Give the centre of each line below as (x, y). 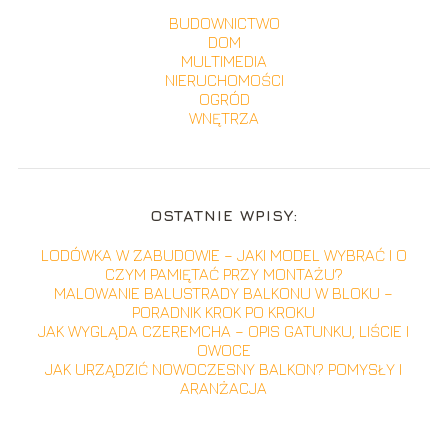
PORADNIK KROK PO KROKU (224, 312)
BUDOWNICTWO (224, 23)
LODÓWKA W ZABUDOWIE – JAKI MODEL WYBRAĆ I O (223, 255)
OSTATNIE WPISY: (223, 215)
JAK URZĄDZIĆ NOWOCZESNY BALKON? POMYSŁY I (224, 369)
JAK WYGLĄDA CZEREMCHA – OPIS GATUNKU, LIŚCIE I (224, 331)
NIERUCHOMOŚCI (224, 80)
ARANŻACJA (224, 388)
